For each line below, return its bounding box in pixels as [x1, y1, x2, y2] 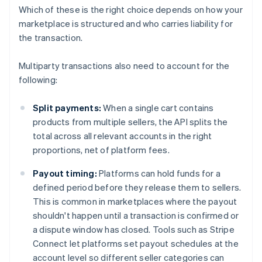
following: [19, 74, 57, 86]
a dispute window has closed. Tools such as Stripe [33, 223, 235, 236]
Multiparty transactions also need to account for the [19, 60, 230, 72]
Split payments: [33, 102, 101, 114]
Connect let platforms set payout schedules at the [33, 237, 239, 250]
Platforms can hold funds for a [96, 167, 221, 180]
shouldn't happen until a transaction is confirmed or [33, 209, 239, 222]
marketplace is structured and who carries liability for [19, 18, 233, 30]
